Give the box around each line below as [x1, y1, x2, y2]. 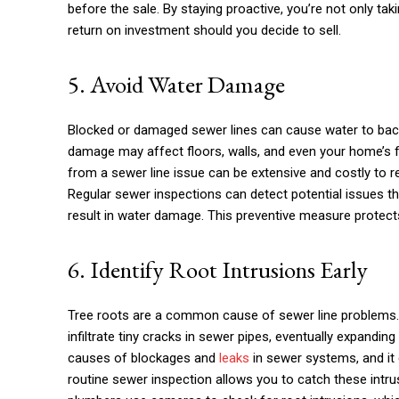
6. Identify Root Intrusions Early [68, 253, 368, 285]
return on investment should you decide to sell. [68, 21, 341, 38]
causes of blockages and [68, 349, 219, 366]
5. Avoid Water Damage [68, 68, 285, 100]
